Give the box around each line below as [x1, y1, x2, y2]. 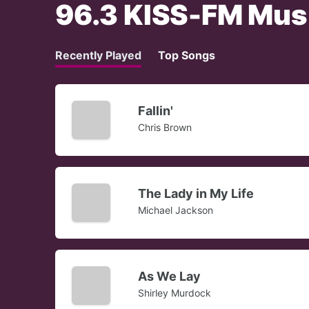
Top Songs [158, 48, 215, 63]
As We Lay [138, 269, 201, 284]
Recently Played [55, 48, 141, 63]
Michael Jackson [138, 204, 213, 217]
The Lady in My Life [138, 186, 254, 201]
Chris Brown [138, 121, 192, 134]
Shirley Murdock [138, 287, 211, 299]
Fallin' [138, 103, 173, 119]
